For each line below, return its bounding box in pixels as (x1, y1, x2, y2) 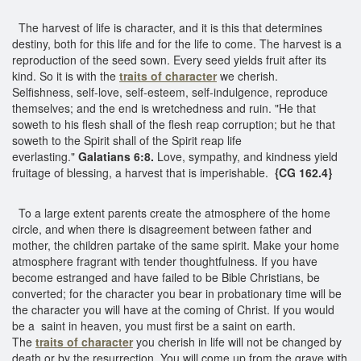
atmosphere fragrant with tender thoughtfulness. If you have (12, 252, 317, 269)
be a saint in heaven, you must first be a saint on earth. (12, 317, 296, 334)
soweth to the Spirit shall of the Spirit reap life (12, 131, 242, 148)
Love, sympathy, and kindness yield (154, 147, 338, 164)
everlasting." (12, 147, 78, 164)
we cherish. (220, 67, 278, 84)
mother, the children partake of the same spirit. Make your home (12, 236, 339, 253)
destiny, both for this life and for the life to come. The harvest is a (12, 35, 342, 52)
